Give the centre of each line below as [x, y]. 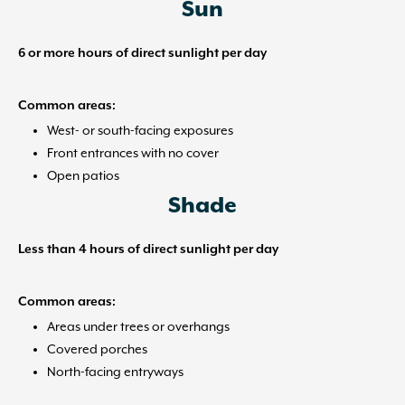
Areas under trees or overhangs [138, 327]
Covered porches [97, 349]
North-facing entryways [115, 372]
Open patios [83, 176]
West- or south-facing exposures [140, 131]
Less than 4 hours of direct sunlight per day [148, 250]
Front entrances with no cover [133, 153]
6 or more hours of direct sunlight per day [142, 54]
